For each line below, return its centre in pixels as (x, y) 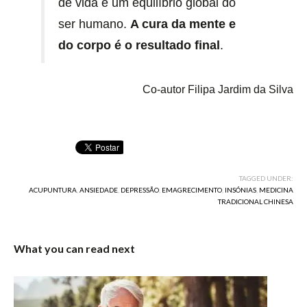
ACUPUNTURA (53, 190)
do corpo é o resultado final (139, 46)
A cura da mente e (183, 24)
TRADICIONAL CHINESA (256, 202)
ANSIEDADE (99, 190)
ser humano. (94, 24)
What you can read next (74, 249)
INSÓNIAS (241, 190)
